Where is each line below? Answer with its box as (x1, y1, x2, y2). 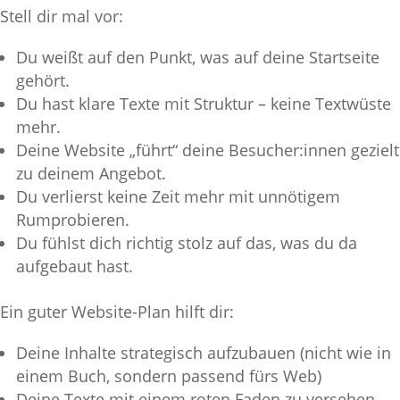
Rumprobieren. (16, 208, 129, 230)
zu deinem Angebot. (16, 162, 166, 184)
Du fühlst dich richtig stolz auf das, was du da (16, 231, 357, 254)
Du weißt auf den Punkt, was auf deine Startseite (16, 46, 379, 68)
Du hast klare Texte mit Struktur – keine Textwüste (16, 92, 391, 114)
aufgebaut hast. (16, 254, 133, 277)
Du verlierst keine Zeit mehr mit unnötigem (16, 185, 340, 207)
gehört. (16, 69, 70, 91)
